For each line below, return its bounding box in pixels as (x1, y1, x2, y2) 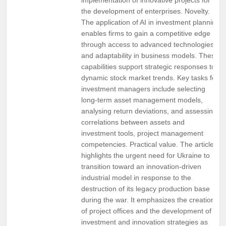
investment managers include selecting (81, 84, 205, 93)
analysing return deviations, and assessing (81, 106, 217, 115)
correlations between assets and (81, 118, 185, 126)
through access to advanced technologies (81, 40, 214, 48)
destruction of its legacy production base (81, 184, 210, 193)
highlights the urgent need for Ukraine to (81, 151, 210, 159)
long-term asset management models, (81, 95, 203, 104)
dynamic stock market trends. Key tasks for (81, 73, 218, 82)
